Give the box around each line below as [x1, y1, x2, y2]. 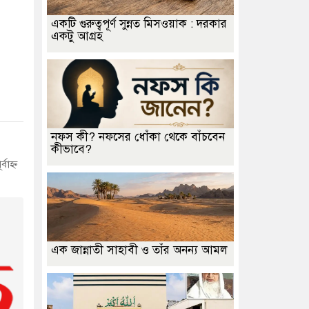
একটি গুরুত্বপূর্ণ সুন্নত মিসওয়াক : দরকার [51, 17, 227, 31]
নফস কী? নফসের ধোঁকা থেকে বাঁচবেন [51, 130, 225, 144]
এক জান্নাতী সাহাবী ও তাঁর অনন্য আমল [51, 243, 228, 257]
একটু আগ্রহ [51, 29, 103, 43]
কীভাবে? [51, 142, 92, 157]
